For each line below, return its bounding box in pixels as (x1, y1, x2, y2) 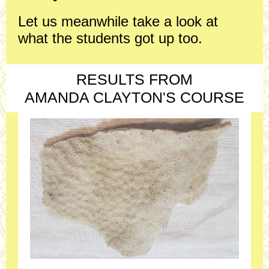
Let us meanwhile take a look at (18, 13, 218, 29)
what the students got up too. (18, 30, 202, 46)
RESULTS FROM (76, 71, 193, 88)
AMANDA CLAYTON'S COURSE (25, 89, 244, 106)
